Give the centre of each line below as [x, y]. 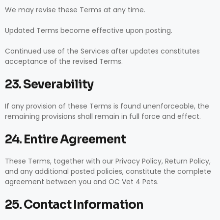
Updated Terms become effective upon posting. [89, 30]
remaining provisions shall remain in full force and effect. [103, 116]
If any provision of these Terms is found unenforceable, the [107, 106]
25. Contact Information [74, 205]
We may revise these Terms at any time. [75, 10]
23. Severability [49, 84]
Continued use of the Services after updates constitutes [102, 51]
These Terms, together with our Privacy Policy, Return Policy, [108, 161]
